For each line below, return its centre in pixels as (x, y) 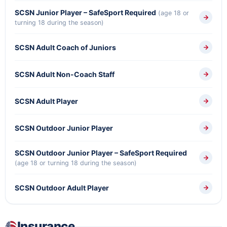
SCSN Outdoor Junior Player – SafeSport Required (101, 153)
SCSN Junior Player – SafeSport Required (85, 12)
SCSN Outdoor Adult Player (62, 187)
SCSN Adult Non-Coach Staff (65, 74)
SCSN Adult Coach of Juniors (65, 47)
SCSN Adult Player (46, 101)
